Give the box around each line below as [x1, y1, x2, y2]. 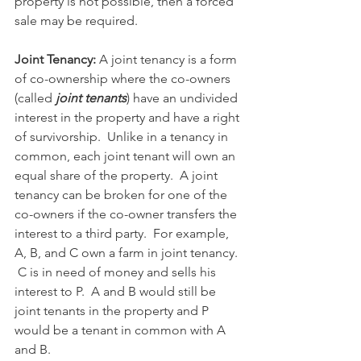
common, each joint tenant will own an [15, 148, 239, 164]
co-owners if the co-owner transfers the [15, 206, 240, 222]
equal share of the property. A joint [15, 168, 221, 183]
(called [15, 90, 56, 106]
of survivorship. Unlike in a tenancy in [15, 129, 231, 144]
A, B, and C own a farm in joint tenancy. [15, 245, 241, 260]
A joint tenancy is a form [99, 52, 240, 67]
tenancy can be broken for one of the [15, 187, 230, 202]
